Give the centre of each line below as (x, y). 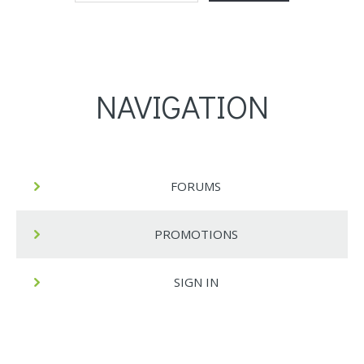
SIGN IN (196, 282)
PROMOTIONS (196, 234)
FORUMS (196, 186)
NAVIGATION (182, 106)
